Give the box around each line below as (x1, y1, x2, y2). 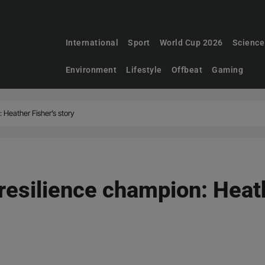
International (65, 38, 119, 47)
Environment (65, 65, 117, 75)
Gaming (212, 65, 244, 75)
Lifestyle (126, 65, 162, 75)
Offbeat (171, 65, 203, 75)
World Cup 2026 (159, 38, 223, 47)
